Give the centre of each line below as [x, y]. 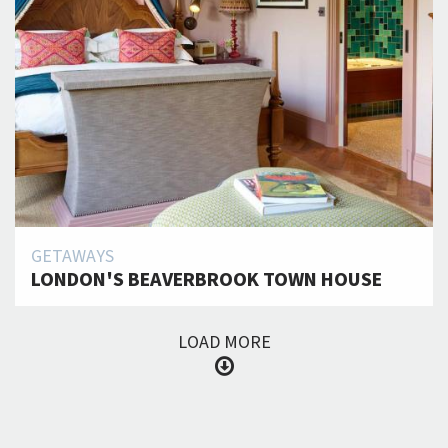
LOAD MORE [224, 343]
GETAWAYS [72, 257]
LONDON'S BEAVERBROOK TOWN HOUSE [206, 280]
